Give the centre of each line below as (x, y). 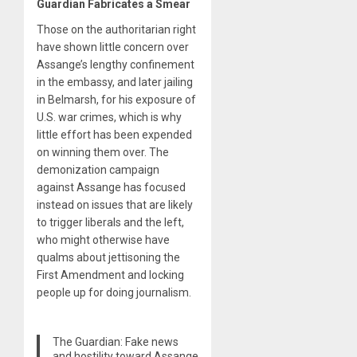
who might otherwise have (103, 239)
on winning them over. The (103, 152)
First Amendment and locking (110, 275)
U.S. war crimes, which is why (109, 117)
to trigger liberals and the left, (110, 222)
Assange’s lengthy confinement (116, 64)
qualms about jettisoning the (108, 257)
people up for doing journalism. (114, 292)
